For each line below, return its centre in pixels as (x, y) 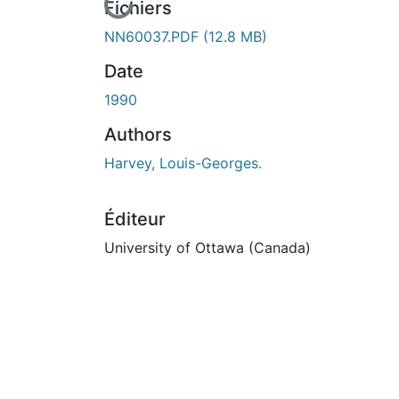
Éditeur (135, 219)
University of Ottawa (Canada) (208, 247)
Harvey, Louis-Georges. (183, 163)
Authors (138, 134)
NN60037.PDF (154, 36)
